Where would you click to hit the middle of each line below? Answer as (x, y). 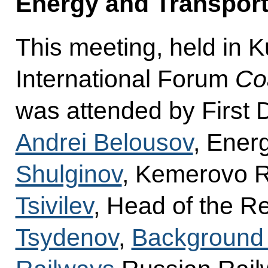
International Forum (125, 79)
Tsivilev (54, 206)
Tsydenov (67, 238)
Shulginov (68, 174)
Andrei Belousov (104, 143)
